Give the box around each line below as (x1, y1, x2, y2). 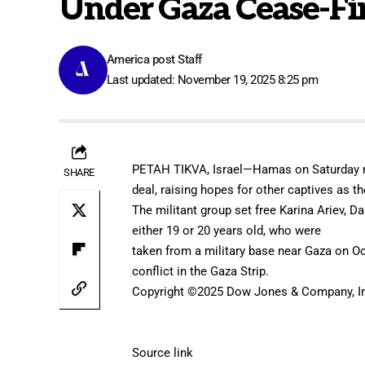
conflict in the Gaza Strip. (132, 263, 273, 279)
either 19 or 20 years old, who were (132, 222, 322, 238)
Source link (132, 345, 194, 360)
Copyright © (132, 284, 198, 299)
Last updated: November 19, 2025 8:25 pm (106, 72, 319, 87)
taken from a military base (132, 243, 275, 258)
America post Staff (106, 51, 202, 67)
